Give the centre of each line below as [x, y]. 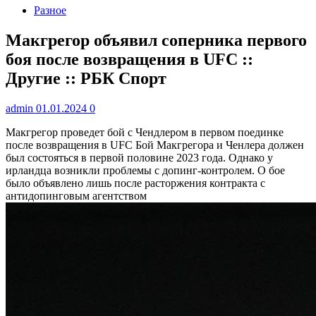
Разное [50, 10]
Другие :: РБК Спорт [86, 78]
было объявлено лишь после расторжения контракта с [135, 183]
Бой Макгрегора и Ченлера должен [220, 145]
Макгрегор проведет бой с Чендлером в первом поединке [145, 132]
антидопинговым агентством [76, 195]
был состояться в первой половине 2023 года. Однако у [139, 157]
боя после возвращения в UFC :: [129, 59]
